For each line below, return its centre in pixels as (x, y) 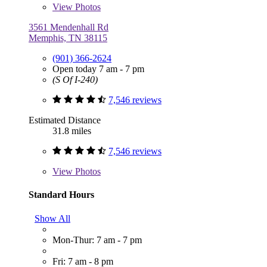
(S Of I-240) (75, 80)
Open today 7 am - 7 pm (98, 69)
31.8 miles (72, 131)
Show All (52, 218)
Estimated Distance (65, 120)
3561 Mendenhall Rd (69, 27)
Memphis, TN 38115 (68, 38)
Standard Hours (61, 195)
